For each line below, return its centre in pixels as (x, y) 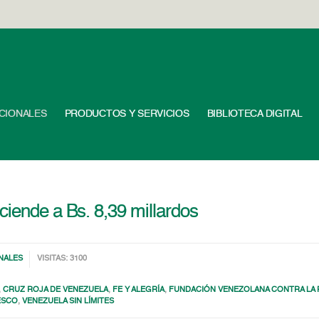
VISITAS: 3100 (62, 259)
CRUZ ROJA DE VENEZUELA (56, 290)
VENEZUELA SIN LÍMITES (68, 302)
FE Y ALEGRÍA (139, 290)
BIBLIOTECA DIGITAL (255, 114)
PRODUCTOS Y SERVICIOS (127, 114)
